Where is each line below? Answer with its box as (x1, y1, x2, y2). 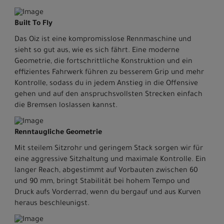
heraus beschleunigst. (14, 200, 89, 208)
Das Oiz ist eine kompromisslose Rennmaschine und (14, 36, 191, 44)
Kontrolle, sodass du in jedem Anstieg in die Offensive (14, 80, 198, 88)
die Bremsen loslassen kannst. (14, 102, 117, 110)
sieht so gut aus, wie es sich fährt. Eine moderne (14, 47, 179, 55)
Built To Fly (14, 20, 52, 28)
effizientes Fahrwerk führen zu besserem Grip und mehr (14, 69, 204, 77)
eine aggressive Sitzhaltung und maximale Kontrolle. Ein (14, 156, 206, 164)
